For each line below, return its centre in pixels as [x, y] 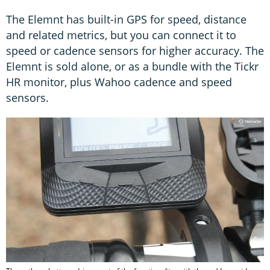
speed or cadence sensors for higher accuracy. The [135, 50]
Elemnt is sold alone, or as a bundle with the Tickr [132, 66]
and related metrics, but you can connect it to [121, 35]
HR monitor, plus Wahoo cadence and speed [119, 82]
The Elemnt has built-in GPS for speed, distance [126, 19]
